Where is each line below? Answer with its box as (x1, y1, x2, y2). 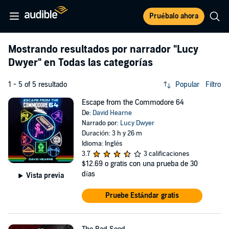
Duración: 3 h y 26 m (81, 129, 142, 138)
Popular (175, 80, 199, 89)
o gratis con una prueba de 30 (104, 159, 198, 168)
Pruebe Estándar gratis (105, 191, 179, 200)
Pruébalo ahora (149, 12, 198, 20)
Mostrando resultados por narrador (8, 43, 173, 56)
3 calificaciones (143, 150, 189, 158)
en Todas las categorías (41, 57, 153, 69)
